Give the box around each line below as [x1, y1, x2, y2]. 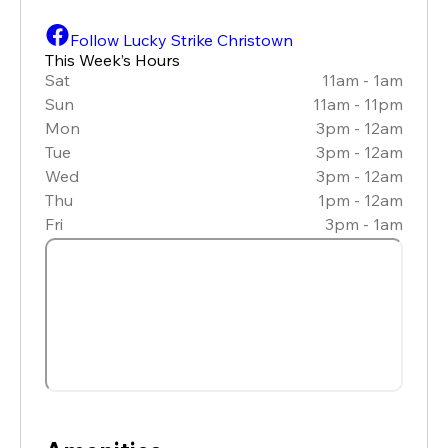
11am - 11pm [313, 93, 403, 114]
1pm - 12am [318, 189, 403, 210]
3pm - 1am [325, 213, 403, 234]
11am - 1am [322, 69, 403, 90]
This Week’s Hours [45, 49, 180, 70]
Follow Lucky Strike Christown [70, 29, 293, 50]
